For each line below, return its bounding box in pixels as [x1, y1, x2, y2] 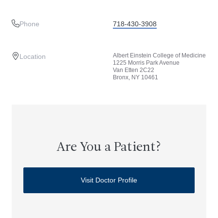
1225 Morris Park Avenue [113, 59, 180, 66]
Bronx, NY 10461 [113, 74, 158, 81]
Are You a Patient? [56, 141, 162, 154]
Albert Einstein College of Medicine [113, 52, 206, 59]
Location [19, 53, 46, 60]
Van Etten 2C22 [113, 67, 154, 73]
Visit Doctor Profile [80, 176, 137, 184]
